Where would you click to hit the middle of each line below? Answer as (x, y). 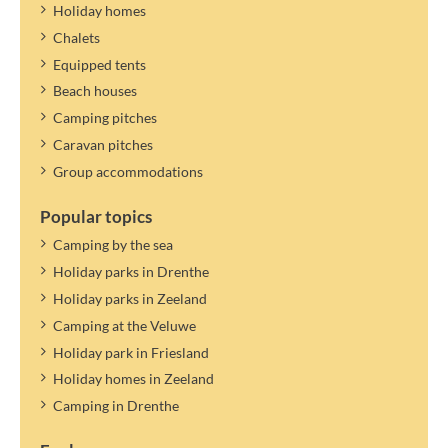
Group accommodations (127, 172)
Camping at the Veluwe (124, 325)
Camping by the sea (112, 245)
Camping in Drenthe (115, 406)
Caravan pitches (102, 145)
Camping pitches (104, 118)
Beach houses (94, 91)
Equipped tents (99, 64)
